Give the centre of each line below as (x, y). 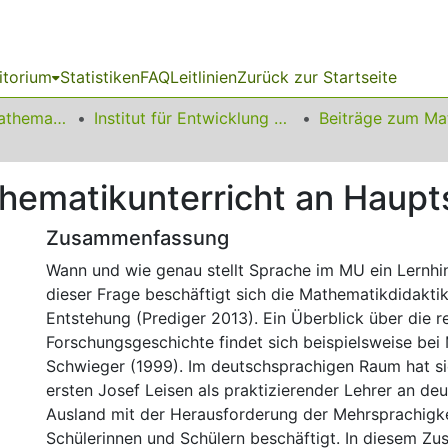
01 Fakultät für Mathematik (59, 118)
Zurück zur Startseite (317, 77)
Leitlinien (203, 77)
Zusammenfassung (137, 238)
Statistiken (100, 77)
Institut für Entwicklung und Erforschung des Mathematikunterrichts (280, 118)
